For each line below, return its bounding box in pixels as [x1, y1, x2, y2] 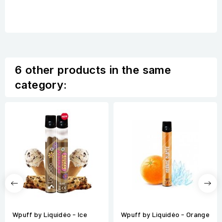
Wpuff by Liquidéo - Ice [12, 210, 87, 219]
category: [15, 78, 67, 92]
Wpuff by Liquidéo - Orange [121, 210, 210, 219]
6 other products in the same [15, 63, 171, 77]
